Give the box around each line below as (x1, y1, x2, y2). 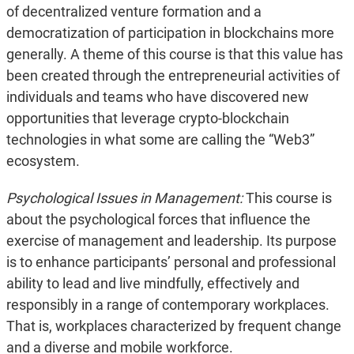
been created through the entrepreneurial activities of (6, 67, 340, 85)
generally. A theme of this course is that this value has (6, 46, 343, 63)
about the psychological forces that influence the (6, 211, 311, 228)
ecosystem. (6, 153, 80, 170)
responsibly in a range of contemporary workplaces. (6, 296, 330, 314)
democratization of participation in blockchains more (6, 24, 334, 42)
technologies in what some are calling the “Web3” (6, 131, 314, 149)
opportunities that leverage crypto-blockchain (6, 110, 289, 127)
